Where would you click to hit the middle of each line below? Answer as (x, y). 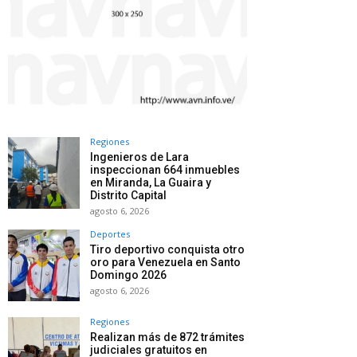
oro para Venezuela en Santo (165, 262)
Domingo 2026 (128, 275)
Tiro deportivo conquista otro (167, 249)
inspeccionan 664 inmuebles (165, 169)
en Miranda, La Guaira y (151, 182)
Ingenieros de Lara (139, 157)
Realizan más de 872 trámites (167, 337)
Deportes (110, 233)
